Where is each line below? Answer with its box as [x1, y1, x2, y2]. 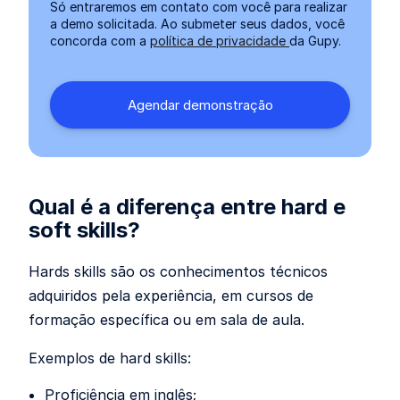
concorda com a [50, 33, 150, 48]
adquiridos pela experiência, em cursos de [29, 287, 313, 304]
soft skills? [29, 217, 140, 243]
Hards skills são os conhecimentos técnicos [29, 262, 328, 280]
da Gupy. [289, 33, 341, 48]
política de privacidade [150, 33, 289, 48]
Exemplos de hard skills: [29, 349, 196, 367]
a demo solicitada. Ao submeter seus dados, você [50, 16, 345, 31]
